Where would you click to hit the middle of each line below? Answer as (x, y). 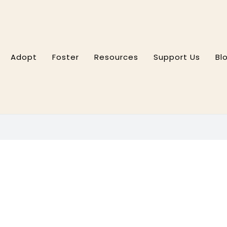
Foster (66, 57)
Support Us (177, 57)
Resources (116, 57)
